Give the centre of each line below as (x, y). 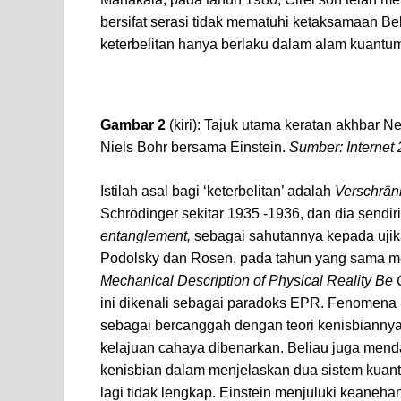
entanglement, (147, 236)
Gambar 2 (135, 125)
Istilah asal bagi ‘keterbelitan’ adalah (218, 192)
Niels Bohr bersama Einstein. (195, 148)
